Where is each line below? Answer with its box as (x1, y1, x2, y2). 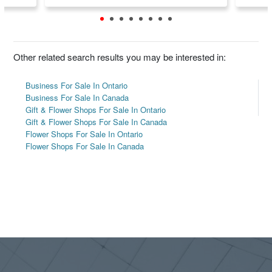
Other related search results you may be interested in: (13, 50, 226, 64)
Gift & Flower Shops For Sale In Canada (25, 116, 168, 128)
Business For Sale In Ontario (25, 80, 128, 92)
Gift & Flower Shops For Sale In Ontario (25, 104, 166, 116)
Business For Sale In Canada (25, 92, 129, 104)
